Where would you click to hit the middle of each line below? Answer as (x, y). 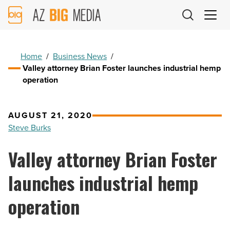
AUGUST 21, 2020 (50, 116)
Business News (80, 56)
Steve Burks (30, 128)
